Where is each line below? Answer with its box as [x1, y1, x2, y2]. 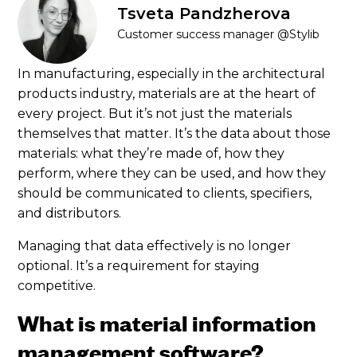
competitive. [18, 277, 96, 293]
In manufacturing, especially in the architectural [18, 65, 326, 81]
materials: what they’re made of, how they [18, 145, 285, 161]
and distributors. [18, 205, 122, 221]
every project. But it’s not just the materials [18, 105, 292, 121]
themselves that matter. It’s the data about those [18, 125, 331, 141]
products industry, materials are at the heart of [18, 85, 316, 101]
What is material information [18, 307, 317, 337]
